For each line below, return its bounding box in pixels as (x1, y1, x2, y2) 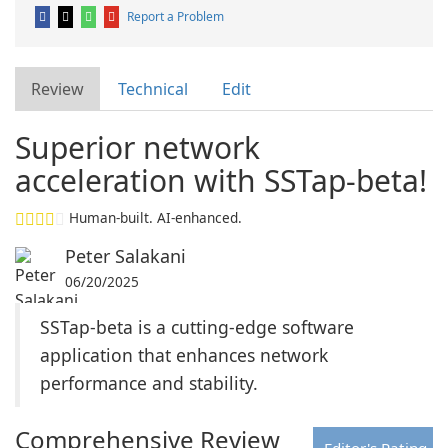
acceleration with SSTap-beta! (15, 160, 427, 201)
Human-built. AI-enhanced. (69, 208, 242, 227)
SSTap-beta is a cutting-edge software (40, 315, 354, 339)
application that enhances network (40, 343, 328, 367)
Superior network (15, 127, 260, 168)
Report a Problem (127, 8, 224, 25)
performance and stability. (40, 371, 258, 395)
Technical (118, 78, 188, 100)
